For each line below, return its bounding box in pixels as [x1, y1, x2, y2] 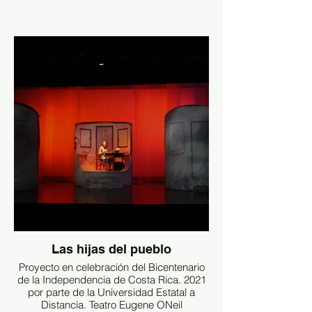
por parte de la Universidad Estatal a [28, 286, 195, 299]
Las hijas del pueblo [52, 242, 171, 256]
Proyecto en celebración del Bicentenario [18, 260, 205, 274]
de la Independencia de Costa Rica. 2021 [17, 273, 206, 286]
